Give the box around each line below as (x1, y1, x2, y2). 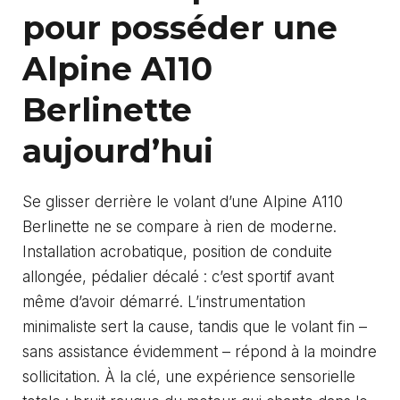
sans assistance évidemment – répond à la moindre (22, 343, 377, 362)
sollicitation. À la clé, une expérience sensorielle (22, 368, 355, 387)
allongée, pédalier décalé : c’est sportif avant (22, 268, 334, 287)
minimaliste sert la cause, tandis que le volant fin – (22, 318, 367, 337)
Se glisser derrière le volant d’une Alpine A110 (22, 193, 343, 212)
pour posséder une (22, 8, 337, 48)
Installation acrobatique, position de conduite (22, 243, 332, 262)
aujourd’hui (22, 131, 213, 171)
